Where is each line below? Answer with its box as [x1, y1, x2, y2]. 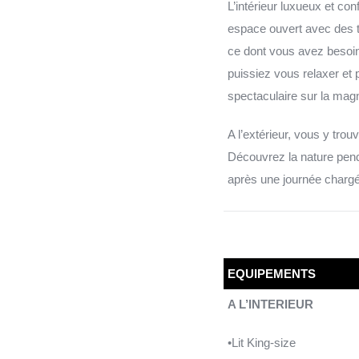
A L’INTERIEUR [227, 296, 313, 311]
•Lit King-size [227, 335, 296, 349]
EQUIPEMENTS [227, 266, 316, 280]
